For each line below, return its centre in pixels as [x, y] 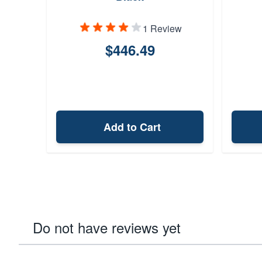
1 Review [162, 28]
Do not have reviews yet [107, 227]
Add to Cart [132, 127]
